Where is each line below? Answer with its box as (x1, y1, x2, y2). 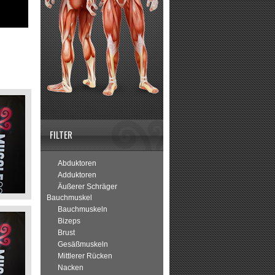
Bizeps (58, 217, 80, 225)
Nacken (58, 263, 83, 272)
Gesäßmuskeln (58, 240, 108, 249)
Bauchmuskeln (58, 205, 107, 214)
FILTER (50, 128, 72, 141)
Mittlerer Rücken (58, 252, 112, 260)
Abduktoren (58, 159, 96, 168)
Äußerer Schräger (58, 182, 117, 191)
